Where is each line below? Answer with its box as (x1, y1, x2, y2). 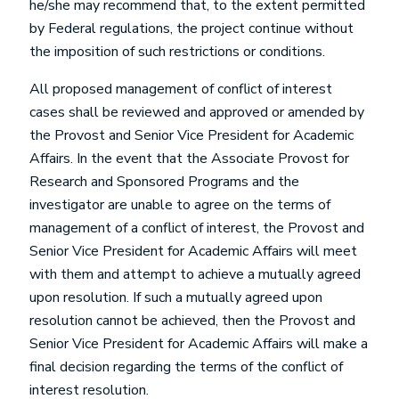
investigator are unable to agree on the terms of (29, 195, 330, 215)
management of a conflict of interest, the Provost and (29, 218, 364, 238)
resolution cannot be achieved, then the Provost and (29, 311, 355, 330)
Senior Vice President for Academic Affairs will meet (29, 241, 357, 261)
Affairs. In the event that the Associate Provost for (29, 149, 349, 168)
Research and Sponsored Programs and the (29, 172, 299, 191)
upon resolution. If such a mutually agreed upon (29, 288, 322, 307)
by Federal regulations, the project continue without (29, 19, 354, 38)
